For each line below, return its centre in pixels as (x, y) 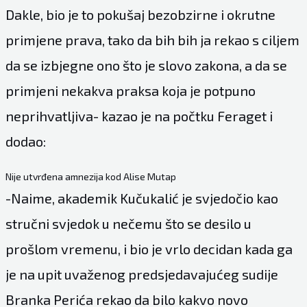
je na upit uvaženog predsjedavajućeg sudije (142, 274)
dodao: (25, 141)
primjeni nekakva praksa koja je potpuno (130, 90)
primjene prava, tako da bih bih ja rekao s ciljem (152, 39)
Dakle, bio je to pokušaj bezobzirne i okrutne (140, 14)
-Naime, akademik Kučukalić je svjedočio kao (142, 198)
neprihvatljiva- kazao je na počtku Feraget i (139, 115)
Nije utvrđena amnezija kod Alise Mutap (90, 176)
